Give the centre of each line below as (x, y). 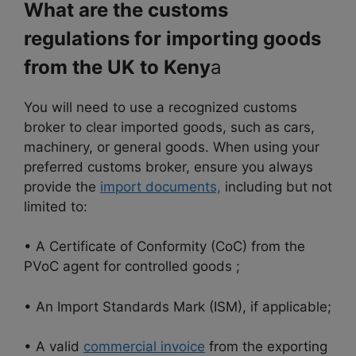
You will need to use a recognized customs (161, 107)
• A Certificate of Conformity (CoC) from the (164, 247)
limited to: (56, 206)
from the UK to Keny (117, 67)
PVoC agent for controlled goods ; (132, 267)
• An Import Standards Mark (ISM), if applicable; (178, 306)
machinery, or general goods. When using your (172, 147)
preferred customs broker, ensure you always (168, 166)
